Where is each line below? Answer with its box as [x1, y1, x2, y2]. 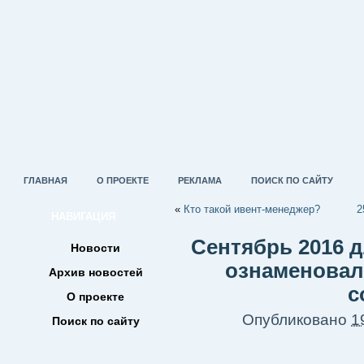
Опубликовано [242, 311, 347, 328]
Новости [71, 241, 120, 254]
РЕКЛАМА [178, 175, 222, 185]
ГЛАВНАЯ [24, 175, 67, 185]
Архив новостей [48, 266, 143, 279]
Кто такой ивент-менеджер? [184, 203, 320, 215]
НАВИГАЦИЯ [51, 210, 115, 223]
